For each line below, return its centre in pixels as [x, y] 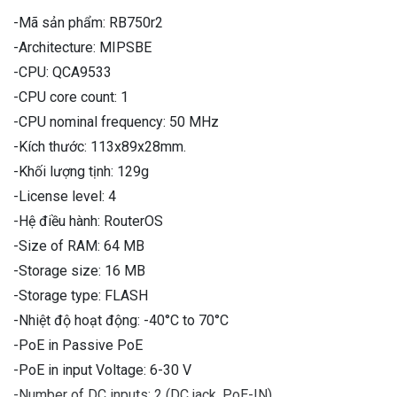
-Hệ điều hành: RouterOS [88, 221]
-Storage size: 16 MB [79, 270]
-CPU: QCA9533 [62, 72]
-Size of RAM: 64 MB [79, 245]
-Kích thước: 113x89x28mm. [100, 146]
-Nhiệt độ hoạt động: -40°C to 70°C [121, 320]
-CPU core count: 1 [71, 97]
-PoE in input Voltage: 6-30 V [102, 370]
